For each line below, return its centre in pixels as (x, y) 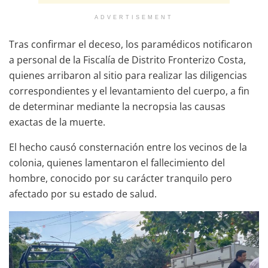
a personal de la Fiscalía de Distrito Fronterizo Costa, (127, 60)
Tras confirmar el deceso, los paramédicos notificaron (131, 44)
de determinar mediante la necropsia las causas (117, 106)
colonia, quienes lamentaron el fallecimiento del (117, 162)
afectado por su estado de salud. (83, 194)
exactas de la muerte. (57, 122)
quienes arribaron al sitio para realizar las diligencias (128, 75)
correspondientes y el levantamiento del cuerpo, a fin (129, 91)
